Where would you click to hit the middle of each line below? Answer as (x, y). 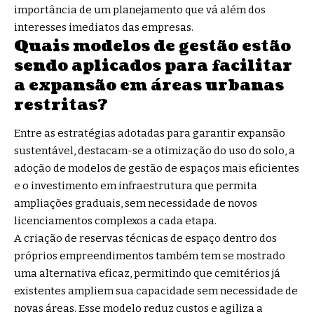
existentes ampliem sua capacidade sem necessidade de (156, 291)
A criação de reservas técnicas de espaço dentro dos (145, 238)
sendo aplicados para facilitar (153, 66)
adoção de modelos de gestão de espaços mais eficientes (157, 168)
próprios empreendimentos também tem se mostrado (150, 255)
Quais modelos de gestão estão (152, 46)
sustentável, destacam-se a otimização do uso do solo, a (155, 150)
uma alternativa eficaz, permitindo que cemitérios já (147, 273)
